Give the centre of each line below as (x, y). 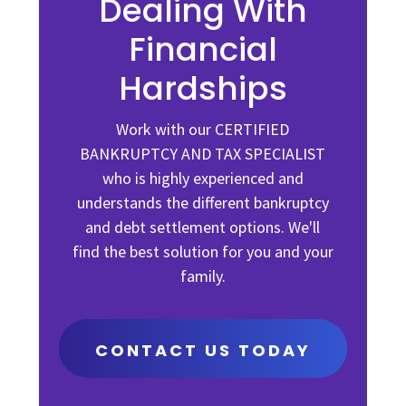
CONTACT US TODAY (203, 350)
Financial (203, 49)
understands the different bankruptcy (203, 203)
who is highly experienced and (203, 178)
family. (203, 276)
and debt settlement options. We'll (203, 227)
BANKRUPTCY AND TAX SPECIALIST (203, 154)
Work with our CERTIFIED (203, 129)
